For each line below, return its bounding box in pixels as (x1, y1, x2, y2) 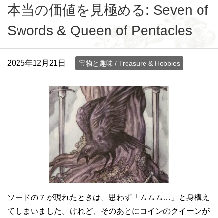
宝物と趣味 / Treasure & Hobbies (79, 59, 180, 67)
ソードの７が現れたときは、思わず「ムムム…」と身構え (7, 193, 210, 201)
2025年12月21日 (7, 58, 66, 67)
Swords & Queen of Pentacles (7, 22, 192, 38)
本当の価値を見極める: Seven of (7, 2, 208, 18)
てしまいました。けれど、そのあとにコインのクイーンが (7, 206, 210, 215)
